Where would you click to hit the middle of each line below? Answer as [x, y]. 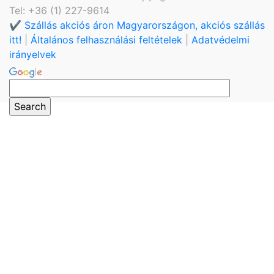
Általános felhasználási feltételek [106, 39]
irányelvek [33, 54]
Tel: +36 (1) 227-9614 [59, 10]
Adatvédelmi [220, 39]
